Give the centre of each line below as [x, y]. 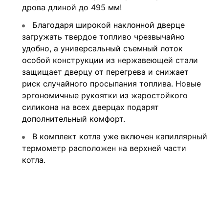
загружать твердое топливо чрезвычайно [103, 36]
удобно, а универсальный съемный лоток [102, 48]
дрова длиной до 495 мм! [72, 7]
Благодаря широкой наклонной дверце [107, 25]
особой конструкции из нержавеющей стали [110, 60]
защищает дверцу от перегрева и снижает [105, 72]
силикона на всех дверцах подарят [90, 107]
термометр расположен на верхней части [104, 148]
